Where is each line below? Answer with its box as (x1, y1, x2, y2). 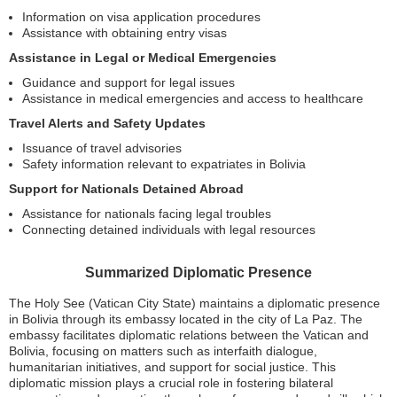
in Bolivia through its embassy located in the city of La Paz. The (9, 312, 362, 326)
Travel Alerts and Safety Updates (9, 116, 206, 130)
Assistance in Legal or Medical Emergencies (9, 51, 276, 65)
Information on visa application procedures (22, 10, 261, 24)
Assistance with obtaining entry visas (22, 26, 227, 40)
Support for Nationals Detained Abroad (9, 182, 244, 196)
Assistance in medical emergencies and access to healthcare (22, 91, 363, 105)
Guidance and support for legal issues (22, 75, 235, 90)
